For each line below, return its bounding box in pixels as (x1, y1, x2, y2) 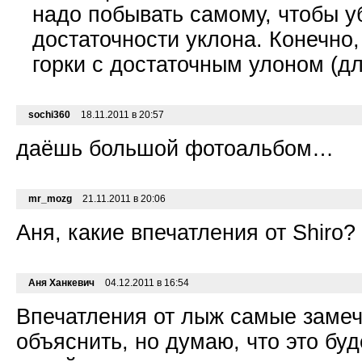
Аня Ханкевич (28, 277, 95, 289)
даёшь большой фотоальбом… (16, 137, 334, 162)
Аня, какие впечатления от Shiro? (16, 221, 356, 246)
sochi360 (28, 109, 70, 121)
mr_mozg (28, 193, 72, 205)
